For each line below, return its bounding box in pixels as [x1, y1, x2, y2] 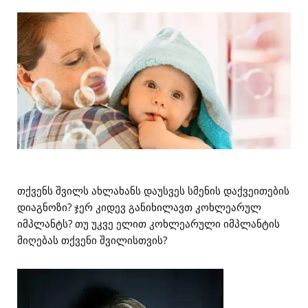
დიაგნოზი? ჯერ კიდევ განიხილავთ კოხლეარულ [17, 200, 261, 214]
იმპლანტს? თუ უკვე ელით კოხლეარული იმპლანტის [17, 217, 280, 230]
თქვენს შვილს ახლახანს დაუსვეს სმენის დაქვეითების [17, 184, 289, 197]
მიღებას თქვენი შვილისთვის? [17, 233, 167, 247]
